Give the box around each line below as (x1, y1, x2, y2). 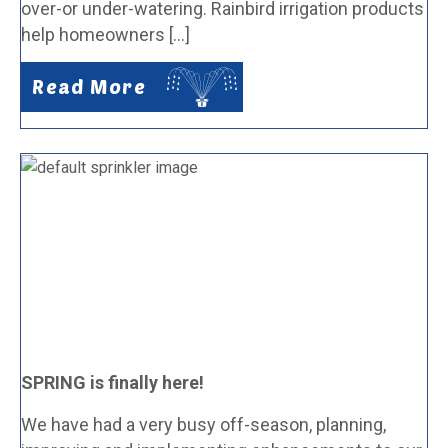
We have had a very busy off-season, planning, (21, 414, 386, 435)
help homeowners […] (21, 24, 190, 45)
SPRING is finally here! (21, 372, 204, 393)
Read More (32, 75, 147, 98)
